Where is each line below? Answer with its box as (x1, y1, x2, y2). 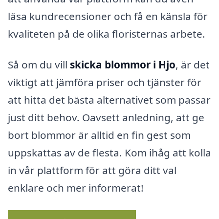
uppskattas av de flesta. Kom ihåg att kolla (8, 146, 211, 160)
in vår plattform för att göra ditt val (8, 163, 176, 177)
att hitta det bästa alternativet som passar (8, 93, 211, 107)
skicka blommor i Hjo (70, 58, 175, 72)
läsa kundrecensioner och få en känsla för (8, 9, 208, 23)
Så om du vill (8, 58, 70, 72)
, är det (175, 58, 210, 72)
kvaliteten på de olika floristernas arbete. (8, 26, 205, 41)
